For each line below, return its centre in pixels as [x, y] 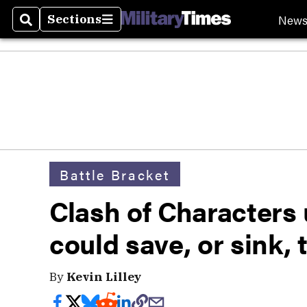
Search [42, 27]
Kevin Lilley [104, 277]
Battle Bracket [115, 174]
